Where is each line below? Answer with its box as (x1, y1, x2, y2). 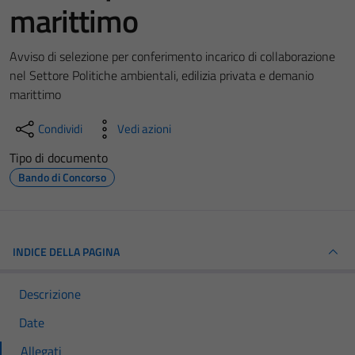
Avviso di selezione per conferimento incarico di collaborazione (10, 47, 335, 66)
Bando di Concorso (18, 169, 106, 185)
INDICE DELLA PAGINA (13, 243, 120, 260)
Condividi (38, 120, 82, 138)
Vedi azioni (117, 120, 171, 138)
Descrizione (19, 284, 81, 303)
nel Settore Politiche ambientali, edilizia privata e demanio (10, 66, 314, 85)
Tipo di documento (10, 148, 108, 167)
